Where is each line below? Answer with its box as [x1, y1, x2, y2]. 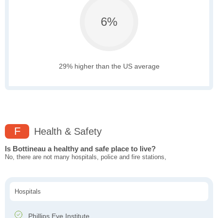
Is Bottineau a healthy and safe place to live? [5, 145, 156, 153]
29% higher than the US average [58, 62, 160, 71]
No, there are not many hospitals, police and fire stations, [5, 153, 166, 161]
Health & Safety [31, 126, 102, 137]
